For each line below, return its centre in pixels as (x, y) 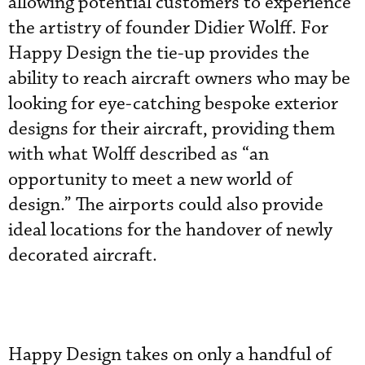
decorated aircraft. (83, 255)
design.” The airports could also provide (166, 204)
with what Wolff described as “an (139, 154)
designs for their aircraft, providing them (172, 129)
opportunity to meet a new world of (150, 179)
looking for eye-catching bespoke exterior (173, 103)
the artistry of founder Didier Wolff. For (168, 28)
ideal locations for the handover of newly (170, 230)
